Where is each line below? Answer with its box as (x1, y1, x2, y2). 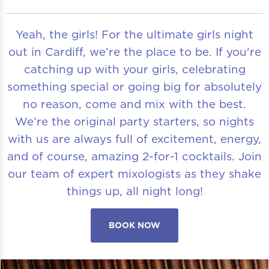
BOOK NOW (109, 219, 160, 232)
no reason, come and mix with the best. (23, 95, 246, 112)
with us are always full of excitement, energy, (8, 130, 261, 147)
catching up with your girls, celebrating (23, 61, 246, 77)
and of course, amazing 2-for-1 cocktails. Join (7, 148, 262, 164)
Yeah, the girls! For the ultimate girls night (16, 26, 253, 42)
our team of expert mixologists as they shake (8, 165, 261, 181)
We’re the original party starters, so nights (15, 113, 254, 129)
